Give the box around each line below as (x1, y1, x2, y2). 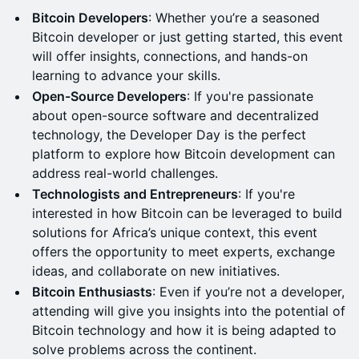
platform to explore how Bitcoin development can (32, 146, 335, 162)
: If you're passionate (187, 88, 313, 104)
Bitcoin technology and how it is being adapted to (32, 322, 337, 338)
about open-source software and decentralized (32, 107, 319, 123)
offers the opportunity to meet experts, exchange (32, 244, 335, 260)
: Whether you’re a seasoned (148, 10, 320, 26)
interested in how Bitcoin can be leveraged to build (32, 205, 342, 221)
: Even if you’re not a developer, (152, 284, 345, 300)
